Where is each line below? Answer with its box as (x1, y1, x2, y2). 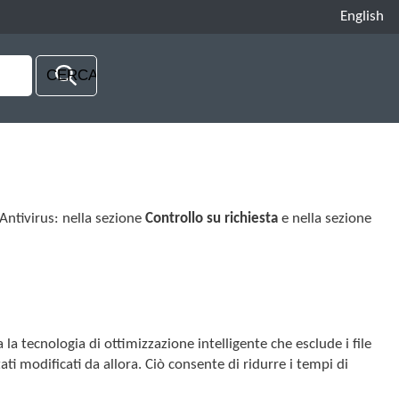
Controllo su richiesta (145, 211, 279, 227)
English (340, 9, 385, 25)
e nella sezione (278, 211, 372, 227)
